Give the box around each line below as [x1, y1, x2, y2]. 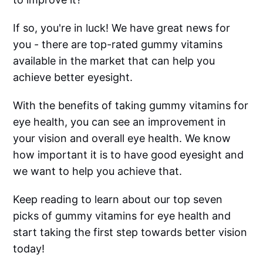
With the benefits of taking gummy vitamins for [13, 99, 249, 112]
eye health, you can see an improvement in [13, 116, 227, 129]
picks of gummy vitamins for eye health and [13, 210, 231, 222]
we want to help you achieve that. [13, 165, 183, 178]
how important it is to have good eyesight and [13, 149, 244, 161]
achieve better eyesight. [13, 71, 133, 84]
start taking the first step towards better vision [13, 226, 248, 239]
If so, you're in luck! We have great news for [13, 22, 231, 35]
